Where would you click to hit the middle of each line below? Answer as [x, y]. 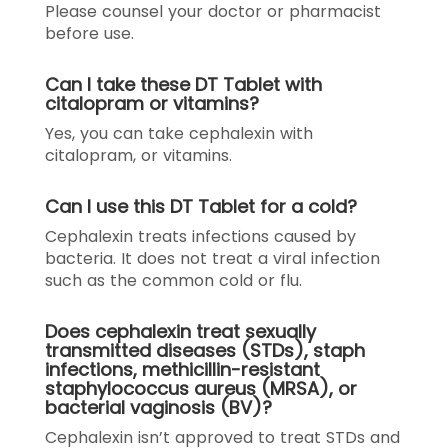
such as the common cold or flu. [173, 280]
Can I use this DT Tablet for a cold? [201, 206]
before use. [89, 33]
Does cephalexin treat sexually [180, 331]
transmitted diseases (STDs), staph [205, 350]
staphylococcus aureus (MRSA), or [201, 388]
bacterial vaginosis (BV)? [158, 407]
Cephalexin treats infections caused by [200, 236]
